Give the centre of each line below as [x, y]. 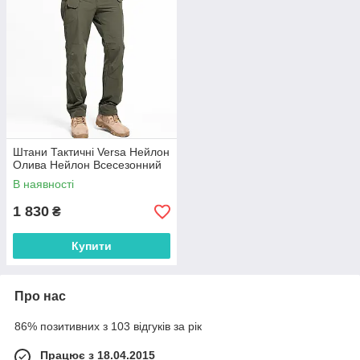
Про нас [40, 297]
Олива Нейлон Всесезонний [87, 165]
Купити [92, 246]
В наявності [43, 184]
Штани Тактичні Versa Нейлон [91, 152]
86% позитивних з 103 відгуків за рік [108, 327]
